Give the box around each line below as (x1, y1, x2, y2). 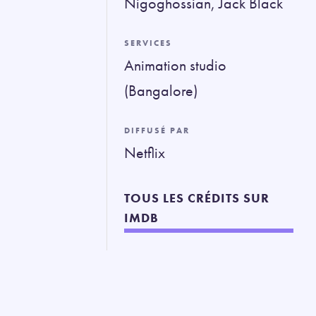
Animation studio (124, 55, 226, 75)
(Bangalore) (124, 80, 197, 101)
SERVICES (124, 37, 172, 49)
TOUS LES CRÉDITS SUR (124, 190, 269, 206)
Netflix (124, 142, 165, 163)
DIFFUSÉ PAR (124, 125, 190, 136)
